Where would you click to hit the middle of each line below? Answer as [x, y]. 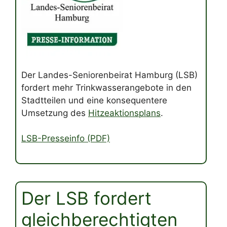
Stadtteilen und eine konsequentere [94, 100]
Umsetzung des [55, 113]
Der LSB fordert [86, 198]
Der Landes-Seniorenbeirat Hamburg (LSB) [109, 75]
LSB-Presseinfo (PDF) [66, 139]
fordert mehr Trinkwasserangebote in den [106, 87]
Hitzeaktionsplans [124, 113]
